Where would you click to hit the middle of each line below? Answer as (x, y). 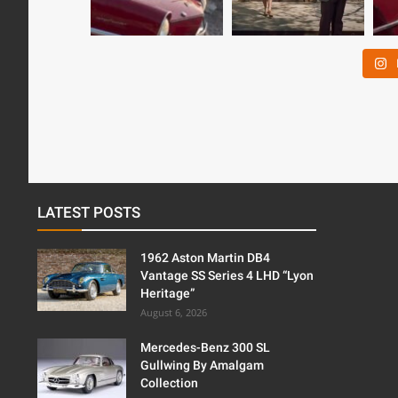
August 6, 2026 (174, 313)
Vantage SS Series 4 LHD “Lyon (227, 276)
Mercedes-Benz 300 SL (205, 348)
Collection (169, 383)
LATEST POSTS (89, 213)
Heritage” (167, 294)
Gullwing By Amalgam (202, 366)
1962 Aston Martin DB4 (205, 258)
